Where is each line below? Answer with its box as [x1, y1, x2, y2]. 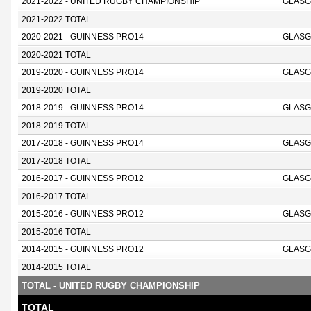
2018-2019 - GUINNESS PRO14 [22, 103, 144, 112]
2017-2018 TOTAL [22, 157, 91, 165]
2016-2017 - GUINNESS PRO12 [22, 174, 144, 183]
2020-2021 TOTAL [22, 51, 91, 59]
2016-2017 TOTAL [22, 192, 91, 201]
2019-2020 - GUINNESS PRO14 [22, 68, 144, 76]
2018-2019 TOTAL [22, 121, 91, 130]
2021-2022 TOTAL [22, 15, 91, 24]
